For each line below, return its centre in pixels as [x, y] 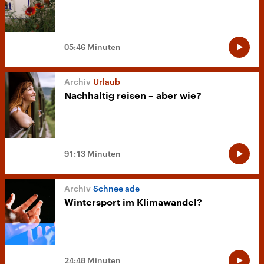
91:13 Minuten [93, 153]
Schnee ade [116, 188]
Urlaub [107, 81]
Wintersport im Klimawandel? [133, 202]
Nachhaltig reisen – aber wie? [133, 96]
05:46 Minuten [93, 47]
